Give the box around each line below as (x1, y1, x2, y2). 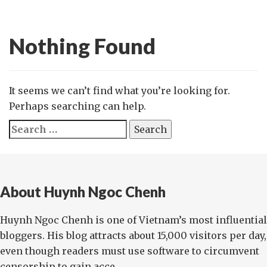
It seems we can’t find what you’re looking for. (9, 85, 230, 97)
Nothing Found (9, 33, 156, 59)
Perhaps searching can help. (9, 100, 146, 112)
